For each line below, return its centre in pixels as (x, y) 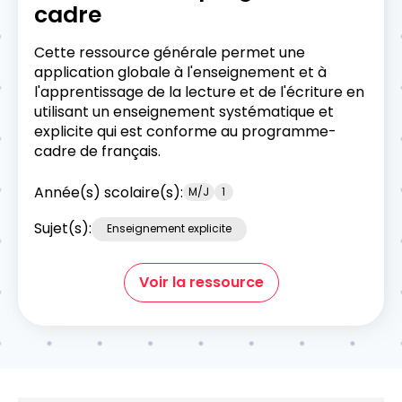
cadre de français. (97, 151)
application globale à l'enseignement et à (180, 72)
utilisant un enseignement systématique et (184, 111)
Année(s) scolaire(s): (109, 192)
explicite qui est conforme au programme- (185, 131)
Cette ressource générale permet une (170, 52)
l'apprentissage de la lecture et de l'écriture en (199, 92)
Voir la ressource (201, 283)
